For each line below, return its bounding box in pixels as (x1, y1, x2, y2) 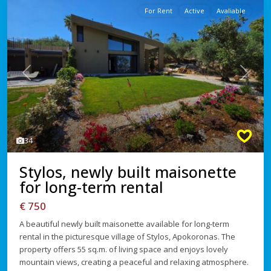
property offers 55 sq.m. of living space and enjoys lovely (19, 244, 228, 255)
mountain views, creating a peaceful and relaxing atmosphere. (19, 256, 249, 268)
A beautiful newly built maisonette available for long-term (19, 218, 229, 230)
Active (184, 5, 204, 15)
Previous (25, 73, 59, 84)
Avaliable (217, 5, 246, 15)
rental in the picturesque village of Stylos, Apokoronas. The (19, 231, 235, 243)
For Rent (145, 5, 172, 15)
